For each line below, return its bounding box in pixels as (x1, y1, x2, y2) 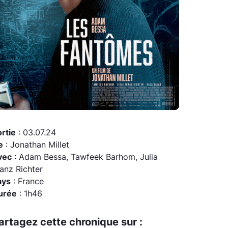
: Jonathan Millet (3, 139, 69, 150)
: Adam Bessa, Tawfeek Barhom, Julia (12, 152, 158, 162)
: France (11, 176, 44, 187)
